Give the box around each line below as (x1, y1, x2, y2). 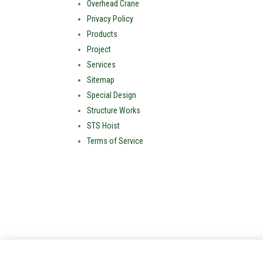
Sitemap (87, 75, 115, 85)
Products (87, 29, 118, 39)
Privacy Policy (87, 14, 134, 23)
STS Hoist (87, 120, 120, 130)
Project (87, 44, 112, 54)
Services (87, 59, 116, 69)
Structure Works (87, 105, 141, 115)
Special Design (87, 90, 137, 100)
